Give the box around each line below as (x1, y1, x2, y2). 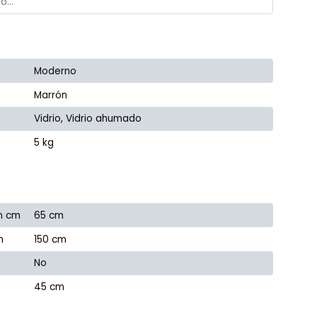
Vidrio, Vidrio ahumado (34, 112, 142, 126)
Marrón (34, 88, 68, 102)
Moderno (34, 64, 77, 78)
